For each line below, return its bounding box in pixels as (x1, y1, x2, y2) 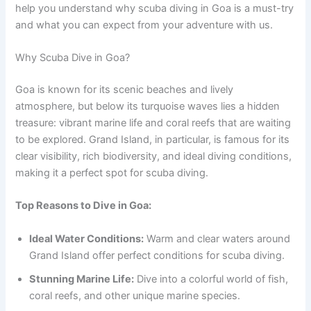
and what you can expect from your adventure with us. (15, 18, 274, 31)
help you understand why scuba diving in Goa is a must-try (15, 1, 294, 15)
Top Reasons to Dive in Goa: (15, 199, 152, 212)
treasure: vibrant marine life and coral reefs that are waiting (15, 117, 292, 130)
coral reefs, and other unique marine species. (29, 289, 241, 302)
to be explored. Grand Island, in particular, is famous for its (15, 133, 290, 146)
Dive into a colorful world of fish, (134, 272, 289, 285)
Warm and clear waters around (144, 232, 291, 245)
